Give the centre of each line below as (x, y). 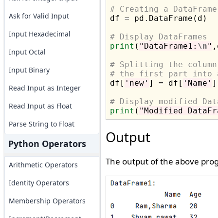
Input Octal (27, 52)
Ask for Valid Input (39, 16)
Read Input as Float (40, 106)
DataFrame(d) (178, 18)
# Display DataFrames (158, 37)
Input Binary (29, 70)
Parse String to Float (41, 124)
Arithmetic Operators (43, 165)
